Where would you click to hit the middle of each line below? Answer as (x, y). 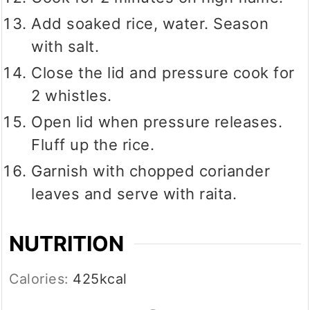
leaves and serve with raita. (134, 194)
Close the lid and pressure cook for (163, 73)
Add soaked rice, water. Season (150, 24)
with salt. (67, 47)
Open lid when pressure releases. (157, 122)
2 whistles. (72, 96)
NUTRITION (67, 244)
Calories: (41, 279)
